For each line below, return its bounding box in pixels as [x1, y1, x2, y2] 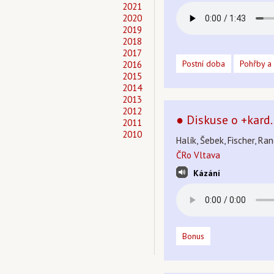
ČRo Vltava [176, 149, 220, 161]
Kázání [193, 168, 220, 179]
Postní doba [182, 58, 225, 69]
